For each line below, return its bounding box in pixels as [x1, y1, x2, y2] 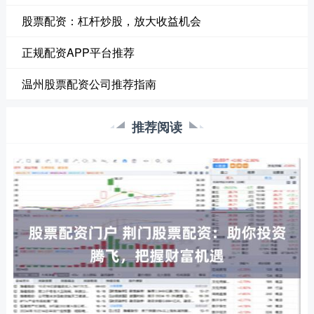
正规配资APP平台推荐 [21, 44, 135, 60]
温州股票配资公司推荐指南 [21, 76, 156, 92]
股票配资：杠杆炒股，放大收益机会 [21, 13, 201, 29]
